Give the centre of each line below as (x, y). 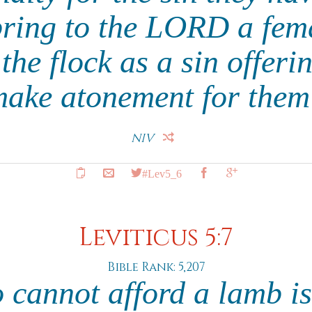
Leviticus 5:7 (156, 238)
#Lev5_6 (162, 173)
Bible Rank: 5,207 (156, 267)
